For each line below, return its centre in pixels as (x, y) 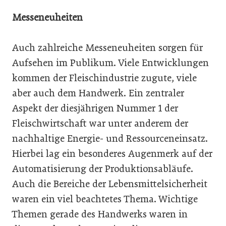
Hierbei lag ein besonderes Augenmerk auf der (112, 153)
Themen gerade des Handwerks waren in (100, 214)
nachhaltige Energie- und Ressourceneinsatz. (110, 138)
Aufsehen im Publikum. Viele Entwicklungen (110, 63)
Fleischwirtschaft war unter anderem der (100, 123)
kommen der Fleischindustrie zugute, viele (104, 78)
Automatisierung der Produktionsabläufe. (103, 168)
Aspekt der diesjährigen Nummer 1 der (95, 108)
